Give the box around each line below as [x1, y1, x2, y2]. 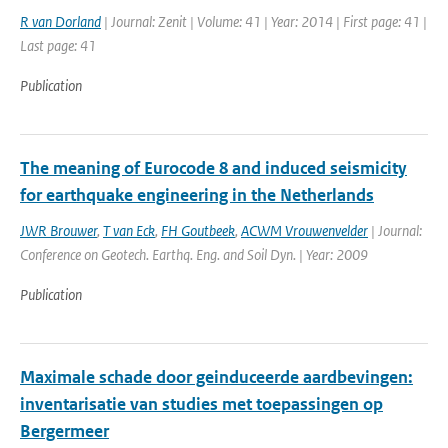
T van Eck [103, 221, 155, 240]
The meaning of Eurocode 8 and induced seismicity [20, 157, 407, 179]
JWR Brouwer [20, 221, 97, 240]
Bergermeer [20, 420, 109, 442]
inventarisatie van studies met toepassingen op [20, 393, 383, 415]
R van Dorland [20, 12, 101, 31]
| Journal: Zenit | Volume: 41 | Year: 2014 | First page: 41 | [101, 12, 427, 31]
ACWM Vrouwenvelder [241, 221, 368, 240]
